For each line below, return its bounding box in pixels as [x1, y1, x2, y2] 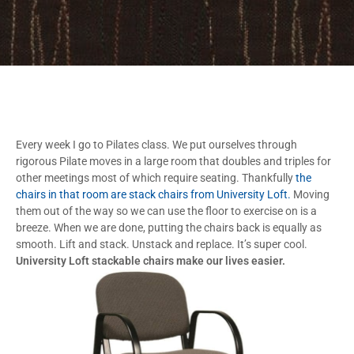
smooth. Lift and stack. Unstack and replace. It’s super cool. [16, 237, 307, 250]
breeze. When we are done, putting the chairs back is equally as [16, 220, 322, 234]
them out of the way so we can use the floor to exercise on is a [16, 204, 317, 217]
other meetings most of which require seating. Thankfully [16, 171, 293, 184]
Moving [291, 187, 330, 201]
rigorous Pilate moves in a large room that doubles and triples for [16, 154, 331, 168]
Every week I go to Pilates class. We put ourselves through [16, 137, 297, 151]
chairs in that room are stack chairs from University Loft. [16, 187, 291, 201]
